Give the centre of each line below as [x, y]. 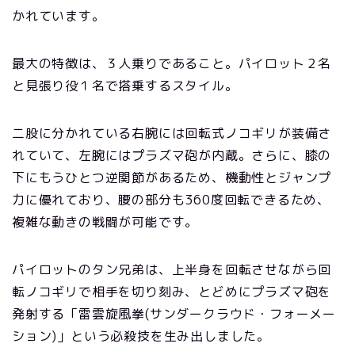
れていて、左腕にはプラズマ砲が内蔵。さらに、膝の [172, 155]
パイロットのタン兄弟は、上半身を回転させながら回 [172, 269]
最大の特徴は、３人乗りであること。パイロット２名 [172, 63]
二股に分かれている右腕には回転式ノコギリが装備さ [172, 133]
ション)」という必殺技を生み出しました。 [141, 336]
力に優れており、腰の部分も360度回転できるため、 [171, 199]
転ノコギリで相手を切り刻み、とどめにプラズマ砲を [172, 291]
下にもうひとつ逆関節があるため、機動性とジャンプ [172, 177]
